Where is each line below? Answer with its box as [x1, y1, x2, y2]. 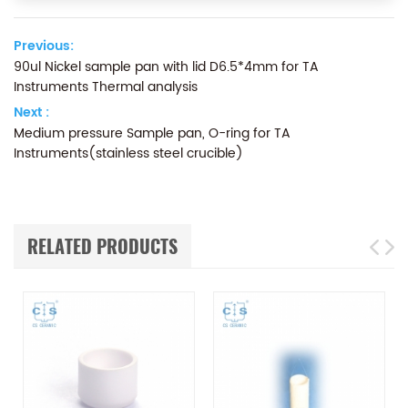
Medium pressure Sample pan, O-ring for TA [14, 122, 291, 144]
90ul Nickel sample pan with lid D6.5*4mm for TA [14, 56, 319, 77]
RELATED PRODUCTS [27, 233, 178, 259]
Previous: [14, 35, 74, 56]
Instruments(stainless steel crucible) [14, 142, 243, 164]
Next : [14, 101, 49, 123]
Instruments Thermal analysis [14, 76, 198, 97]
